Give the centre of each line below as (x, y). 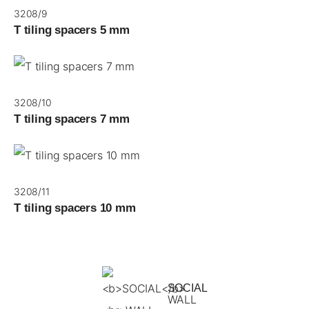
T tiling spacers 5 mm (72, 30)
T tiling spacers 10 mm (75, 208)
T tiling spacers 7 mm (72, 119)
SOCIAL (187, 288)
